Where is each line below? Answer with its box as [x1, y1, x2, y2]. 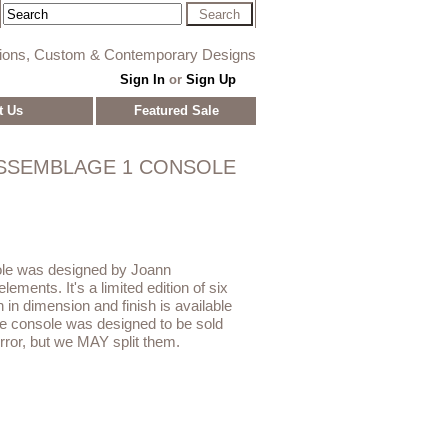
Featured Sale [133, 102, 219, 118]
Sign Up [185, 71, 236, 87]
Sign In [119, 71, 165, 87]
